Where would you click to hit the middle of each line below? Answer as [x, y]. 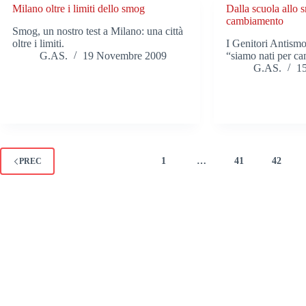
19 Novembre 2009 [125, 56]
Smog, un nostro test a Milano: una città [98, 31]
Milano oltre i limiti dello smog [79, 9]
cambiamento [255, 21]
